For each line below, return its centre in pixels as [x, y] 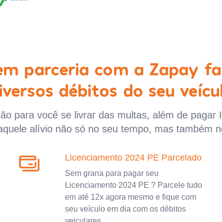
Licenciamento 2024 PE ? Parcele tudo [133, 185]
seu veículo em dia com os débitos [125, 209]
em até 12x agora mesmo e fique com [130, 197]
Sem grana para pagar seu [111, 173]
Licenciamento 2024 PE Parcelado [133, 157]
